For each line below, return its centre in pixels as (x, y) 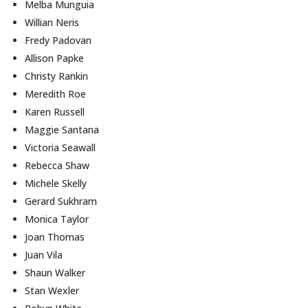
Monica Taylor (57, 219)
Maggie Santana (62, 130)
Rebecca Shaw (57, 165)
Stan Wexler (52, 290)
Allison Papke (55, 58)
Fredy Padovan (58, 40)
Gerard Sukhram (61, 201)
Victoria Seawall (60, 147)
